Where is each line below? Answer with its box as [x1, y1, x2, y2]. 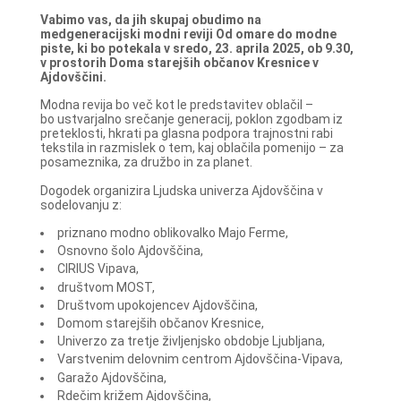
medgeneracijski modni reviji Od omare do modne [39, 26, 337, 41]
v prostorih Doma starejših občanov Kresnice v [39, 55, 319, 70]
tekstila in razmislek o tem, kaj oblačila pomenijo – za [39, 141, 344, 156]
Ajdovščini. [39, 69, 107, 84]
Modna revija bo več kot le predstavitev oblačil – [39, 98, 313, 113]
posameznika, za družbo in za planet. [39, 155, 252, 170]
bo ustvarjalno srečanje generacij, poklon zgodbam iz [39, 112, 343, 127]
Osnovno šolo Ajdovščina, [56, 243, 203, 259]
